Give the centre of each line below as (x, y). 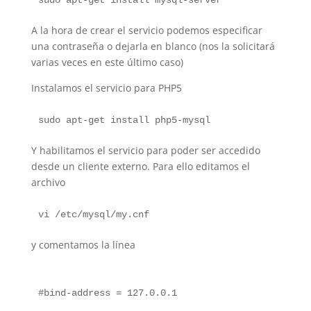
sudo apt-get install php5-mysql (124, 120)
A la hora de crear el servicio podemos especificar (146, 30)
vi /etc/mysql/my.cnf (93, 215)
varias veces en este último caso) (107, 62)
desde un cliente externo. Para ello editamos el (140, 166)
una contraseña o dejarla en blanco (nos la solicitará (153, 46)
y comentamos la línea (83, 245)
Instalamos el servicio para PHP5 (106, 88)
